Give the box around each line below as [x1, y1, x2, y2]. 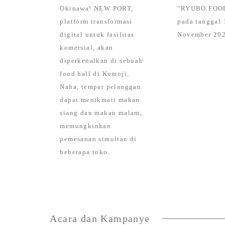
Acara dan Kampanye [50, 212, 150, 224]
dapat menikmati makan [60, 95, 140, 103]
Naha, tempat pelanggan [60, 82, 142, 90]
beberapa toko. [60, 148, 110, 156]
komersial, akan [60, 43, 114, 51]
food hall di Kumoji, [60, 69, 130, 77]
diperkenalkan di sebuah [60, 56, 143, 64]
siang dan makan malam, [60, 108, 143, 117]
